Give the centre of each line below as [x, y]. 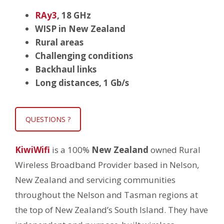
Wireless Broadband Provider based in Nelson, [107, 165]
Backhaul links [66, 69]
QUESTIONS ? [48, 119]
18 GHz [76, 15]
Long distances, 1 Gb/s [82, 83]
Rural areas [59, 42]
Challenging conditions [84, 56]
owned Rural [174, 150]
